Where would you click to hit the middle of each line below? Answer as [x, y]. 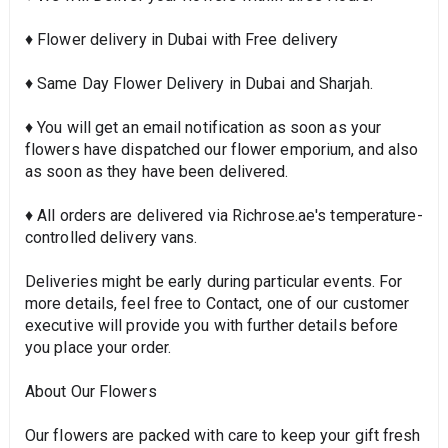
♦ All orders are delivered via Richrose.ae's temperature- [223, 216]
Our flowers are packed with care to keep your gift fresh [222, 436]
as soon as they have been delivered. [156, 172]
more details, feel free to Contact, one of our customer [217, 304]
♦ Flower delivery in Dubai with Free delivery [181, 40]
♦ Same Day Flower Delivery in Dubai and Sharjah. [198, 84]
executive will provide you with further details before [211, 326]
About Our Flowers [90, 392]
